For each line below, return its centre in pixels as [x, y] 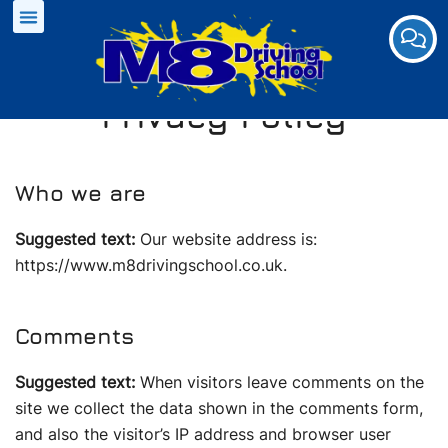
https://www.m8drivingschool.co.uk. [151, 265]
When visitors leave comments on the [282, 382]
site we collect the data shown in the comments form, [219, 408]
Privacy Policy [224, 115]
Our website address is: [228, 239]
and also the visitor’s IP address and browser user [203, 434]
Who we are [80, 193]
